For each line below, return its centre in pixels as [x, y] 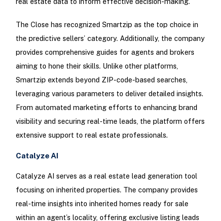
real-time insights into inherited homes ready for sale [102, 204]
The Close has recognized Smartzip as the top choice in [107, 24]
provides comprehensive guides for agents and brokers [105, 52]
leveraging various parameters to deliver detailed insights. [109, 93]
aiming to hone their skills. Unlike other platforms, [97, 66]
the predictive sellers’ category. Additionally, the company [110, 38]
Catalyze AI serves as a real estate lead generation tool [106, 176]
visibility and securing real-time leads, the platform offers [110, 121]
